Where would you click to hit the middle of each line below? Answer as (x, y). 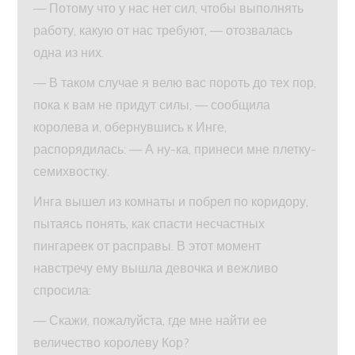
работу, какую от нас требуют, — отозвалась (163, 31)
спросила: (63, 290)
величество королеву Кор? (112, 343)
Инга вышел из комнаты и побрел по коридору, (171, 202)
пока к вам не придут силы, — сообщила (152, 105)
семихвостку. (72, 172)
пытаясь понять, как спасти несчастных (149, 224)
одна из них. (69, 53)
